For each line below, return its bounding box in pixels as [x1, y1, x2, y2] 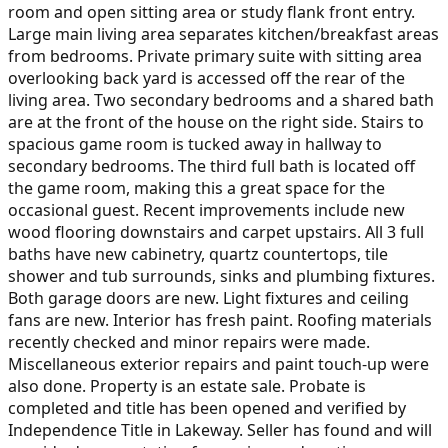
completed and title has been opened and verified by [8, 396, 406, 419]
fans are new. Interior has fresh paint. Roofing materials [8, 308, 432, 331]
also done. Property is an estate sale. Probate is [8, 374, 366, 397]
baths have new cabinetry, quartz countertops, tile [8, 242, 388, 265]
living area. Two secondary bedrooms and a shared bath [8, 88, 434, 111]
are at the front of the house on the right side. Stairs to [8, 110, 424, 133]
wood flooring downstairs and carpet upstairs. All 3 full [8, 220, 424, 243]
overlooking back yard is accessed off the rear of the [8, 66, 405, 89]
